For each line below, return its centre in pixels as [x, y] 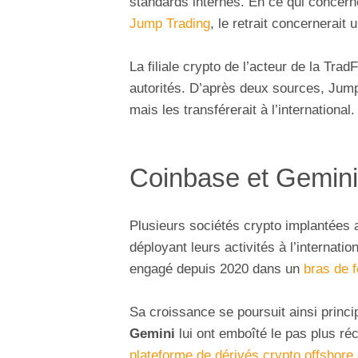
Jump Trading [170, 24]
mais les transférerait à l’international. [242, 110]
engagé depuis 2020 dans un [217, 268]
